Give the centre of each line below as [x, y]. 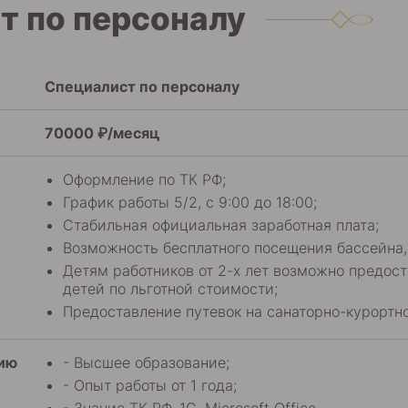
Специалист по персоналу [142, 87]
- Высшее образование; [146, 362]
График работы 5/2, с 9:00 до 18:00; [190, 202]
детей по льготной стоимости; [170, 289]
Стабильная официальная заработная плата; [221, 225]
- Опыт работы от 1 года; [150, 385]
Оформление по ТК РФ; [144, 179]
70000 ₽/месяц [102, 133]
